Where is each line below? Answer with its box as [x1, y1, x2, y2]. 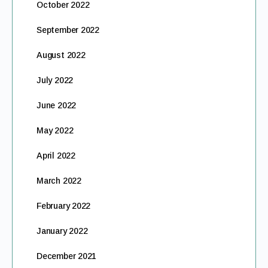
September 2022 [36, 25, 100, 35]
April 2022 [36, 151, 75, 160]
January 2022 [36, 226, 88, 236]
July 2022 [36, 75, 74, 85]
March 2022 [36, 176, 81, 185]
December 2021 [36, 251, 97, 261]
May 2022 [36, 126, 74, 135]
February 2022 [36, 201, 91, 211]
